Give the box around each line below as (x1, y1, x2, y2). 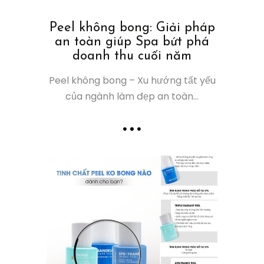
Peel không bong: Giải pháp (49, 21, 215, 35)
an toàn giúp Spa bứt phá (55, 35, 209, 49)
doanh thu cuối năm (72, 49, 192, 63)
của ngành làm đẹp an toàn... (65, 89, 199, 103)
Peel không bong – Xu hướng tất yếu (48, 73, 216, 87)
